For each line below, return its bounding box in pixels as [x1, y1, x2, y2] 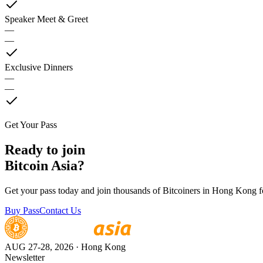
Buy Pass [5, 205, 39, 215]
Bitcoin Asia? [5, 157, 85, 173]
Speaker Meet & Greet [5, 14, 88, 25]
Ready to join [5, 141, 85, 157]
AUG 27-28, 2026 [5, 241, 73, 252]
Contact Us [39, 205, 81, 215]
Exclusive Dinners [5, 62, 73, 73]
